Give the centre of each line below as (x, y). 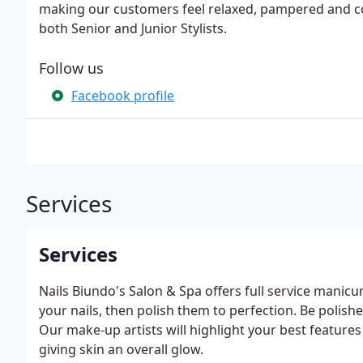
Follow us (71, 68)
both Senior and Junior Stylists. (133, 28)
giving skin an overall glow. (121, 349)
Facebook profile (123, 96)
